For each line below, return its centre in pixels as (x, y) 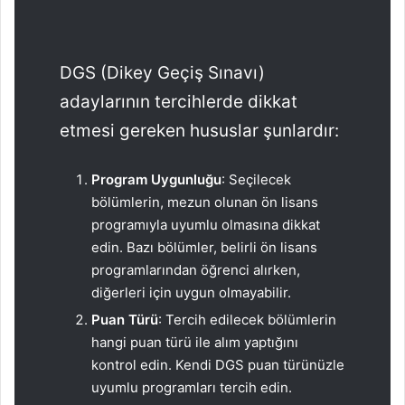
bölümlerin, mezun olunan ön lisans (205, 202)
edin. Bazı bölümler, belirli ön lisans (204, 247)
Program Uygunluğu (156, 179)
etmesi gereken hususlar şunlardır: (199, 130)
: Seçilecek (256, 179)
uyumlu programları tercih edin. (192, 387)
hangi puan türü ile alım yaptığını (195, 342)
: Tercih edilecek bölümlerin (247, 319)
